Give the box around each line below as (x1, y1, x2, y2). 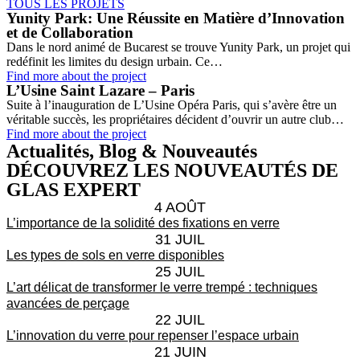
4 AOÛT (154, 198, 206, 215)
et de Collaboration (6, 23, 133, 41)
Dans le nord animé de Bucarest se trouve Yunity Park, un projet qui (6, 39, 350, 54)
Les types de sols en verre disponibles (6, 247, 224, 262)
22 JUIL (155, 311, 205, 328)
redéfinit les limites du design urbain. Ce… (6, 54, 223, 68)
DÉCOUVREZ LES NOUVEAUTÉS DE (6, 159, 338, 181)
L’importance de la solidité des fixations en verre (6, 215, 280, 230)
